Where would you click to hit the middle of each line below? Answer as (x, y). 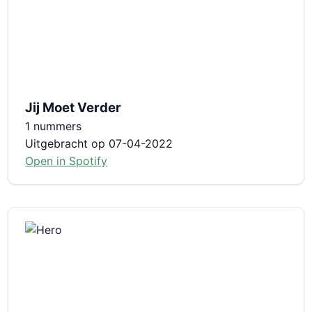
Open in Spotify (67, 161)
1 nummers (54, 126)
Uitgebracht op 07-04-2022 (99, 143)
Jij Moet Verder (73, 107)
